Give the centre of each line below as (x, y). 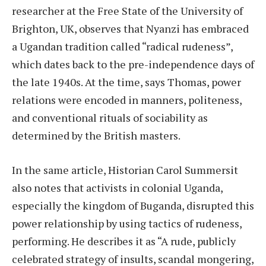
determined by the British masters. (96, 135)
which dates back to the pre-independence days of (133, 64)
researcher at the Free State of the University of (127, 10)
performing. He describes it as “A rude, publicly (124, 241)
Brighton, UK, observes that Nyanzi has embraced (130, 28)
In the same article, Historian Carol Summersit (125, 170)
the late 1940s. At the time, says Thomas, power (126, 82)
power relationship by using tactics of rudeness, (127, 223)
